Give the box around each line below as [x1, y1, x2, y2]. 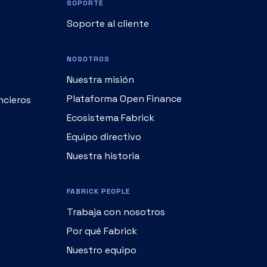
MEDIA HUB [67, 244, 109, 254]
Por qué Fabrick [67, 188, 137, 201]
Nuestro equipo [67, 207, 136, 220]
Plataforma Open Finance [67, 55, 182, 69]
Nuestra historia [67, 113, 139, 126]
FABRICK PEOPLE [67, 150, 130, 160]
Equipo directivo [67, 94, 141, 107]
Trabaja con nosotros [67, 169, 165, 182]
